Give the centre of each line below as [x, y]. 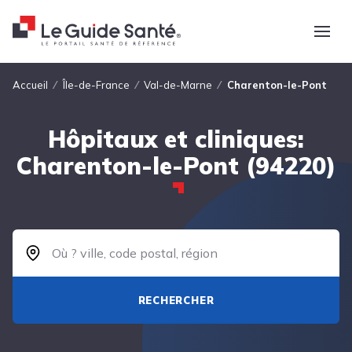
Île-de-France [96, 85]
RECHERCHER [176, 300]
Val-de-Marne [178, 85]
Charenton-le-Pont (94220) [176, 166]
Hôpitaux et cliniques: [176, 139]
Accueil [30, 85]
